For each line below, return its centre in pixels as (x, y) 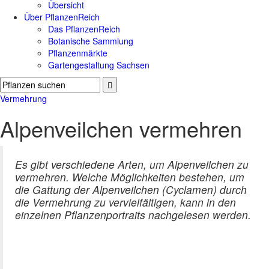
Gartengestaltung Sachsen (99, 65)
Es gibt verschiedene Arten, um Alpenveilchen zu (132, 165)
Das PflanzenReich (84, 29)
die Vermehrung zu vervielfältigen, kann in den (125, 202)
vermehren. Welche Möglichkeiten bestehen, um (130, 177)
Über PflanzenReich (62, 17)
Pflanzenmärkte (78, 53)
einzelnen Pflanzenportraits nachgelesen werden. (133, 215)
